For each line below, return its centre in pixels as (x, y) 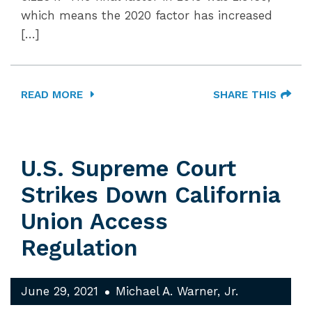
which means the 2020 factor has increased (147, 15)
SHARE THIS (245, 95)
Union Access (94, 221)
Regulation (79, 248)
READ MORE (54, 95)
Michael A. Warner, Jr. (177, 291)
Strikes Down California (151, 195)
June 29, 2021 (60, 291)
